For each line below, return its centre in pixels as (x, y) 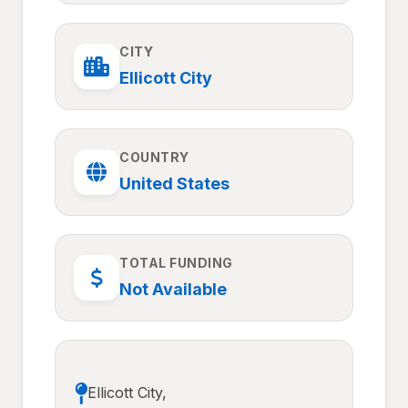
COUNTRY (154, 157)
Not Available (173, 289)
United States (174, 184)
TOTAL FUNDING (176, 263)
